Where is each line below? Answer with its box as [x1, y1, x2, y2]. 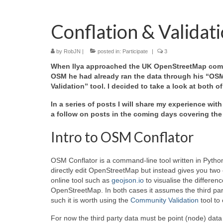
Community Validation [130, 196, 199, 205]
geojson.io [111, 176, 144, 185]
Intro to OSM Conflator [51, 128, 194, 146]
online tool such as [51, 176, 111, 185]
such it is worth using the [51, 196, 130, 205]
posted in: [96, 48, 122, 55]
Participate [122, 48, 148, 55]
